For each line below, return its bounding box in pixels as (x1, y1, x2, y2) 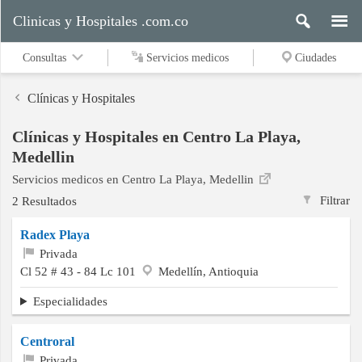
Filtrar (317, 193, 350, 208)
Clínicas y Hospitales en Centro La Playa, (12, 128, 301, 146)
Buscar (13, 284, 48, 299)
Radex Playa (20, 228, 90, 242)
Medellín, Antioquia (155, 264, 259, 279)
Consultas (22, 52, 69, 64)
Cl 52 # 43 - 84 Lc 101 (20, 264, 139, 279)
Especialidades (33, 293, 108, 308)
